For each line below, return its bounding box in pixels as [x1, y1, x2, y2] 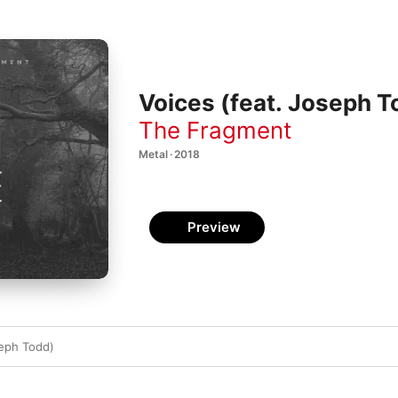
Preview [187, 219, 241, 235]
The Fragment [139, 115, 291, 144]
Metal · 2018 [139, 147, 200, 161]
